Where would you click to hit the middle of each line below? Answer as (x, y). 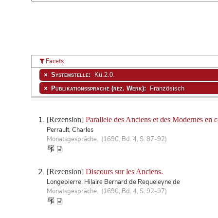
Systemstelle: (72, 75)
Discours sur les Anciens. (124, 171)
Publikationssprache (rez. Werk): (99, 88)
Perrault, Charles (70, 130)
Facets (54, 61)
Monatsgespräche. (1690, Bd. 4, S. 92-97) (107, 191)
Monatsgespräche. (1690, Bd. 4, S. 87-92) (107, 139)
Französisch (166, 88)
